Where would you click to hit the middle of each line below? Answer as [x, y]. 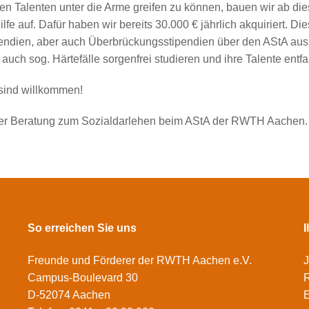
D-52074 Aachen [69, 295]
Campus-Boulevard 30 [82, 278]
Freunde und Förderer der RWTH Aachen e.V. [139, 261]
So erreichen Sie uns [82, 228]
